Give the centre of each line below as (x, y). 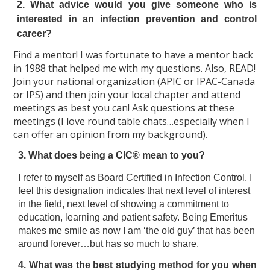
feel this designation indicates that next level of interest (134, 191)
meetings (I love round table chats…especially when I (132, 121)
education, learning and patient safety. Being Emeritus (133, 217)
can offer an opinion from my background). (111, 134)
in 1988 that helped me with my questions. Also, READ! (135, 68)
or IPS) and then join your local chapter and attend (127, 95)
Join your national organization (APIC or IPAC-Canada (134, 81)
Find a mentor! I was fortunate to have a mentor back (133, 55)
